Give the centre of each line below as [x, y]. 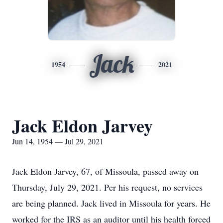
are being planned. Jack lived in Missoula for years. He [111, 203]
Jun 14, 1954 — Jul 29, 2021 [58, 141]
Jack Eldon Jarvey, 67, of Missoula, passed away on [105, 171]
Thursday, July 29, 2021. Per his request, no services [107, 187]
